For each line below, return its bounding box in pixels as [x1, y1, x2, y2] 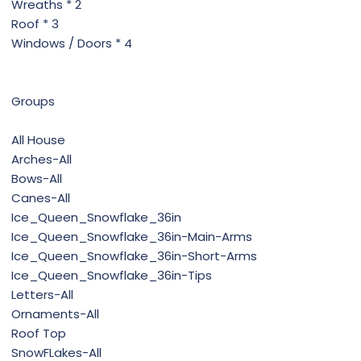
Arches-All [11, 151, 72, 168]
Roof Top [11, 325, 66, 342]
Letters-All [11, 286, 73, 304]
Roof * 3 [11, 15, 59, 33]
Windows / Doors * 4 [11, 35, 132, 52]
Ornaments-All [11, 305, 99, 323]
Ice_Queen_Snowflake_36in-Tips [11, 267, 212, 284]
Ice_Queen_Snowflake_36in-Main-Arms [11, 228, 252, 246]
